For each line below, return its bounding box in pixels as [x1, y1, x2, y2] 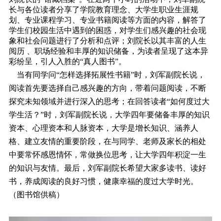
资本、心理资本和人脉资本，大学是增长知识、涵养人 [8, 123, 198, 132]
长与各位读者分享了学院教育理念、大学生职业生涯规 [8, 5, 198, 14]
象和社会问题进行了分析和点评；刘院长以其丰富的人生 [8, 36, 206, 45]
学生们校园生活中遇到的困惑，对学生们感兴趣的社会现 [8, 26, 206, 35]
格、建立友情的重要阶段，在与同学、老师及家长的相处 [8, 137, 206, 146]
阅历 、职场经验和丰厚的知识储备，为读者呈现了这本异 [8, 46, 208, 55]
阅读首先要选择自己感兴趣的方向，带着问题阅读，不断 [8, 83, 206, 92]
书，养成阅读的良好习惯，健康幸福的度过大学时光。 [8, 177, 198, 185]
